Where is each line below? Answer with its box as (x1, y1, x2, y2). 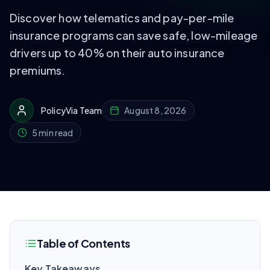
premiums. (10, 63, 66, 77)
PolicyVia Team (41, 105, 102, 116)
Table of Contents (37, 236, 130, 250)
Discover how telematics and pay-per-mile (10, 11, 234, 25)
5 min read (32, 127, 74, 138)
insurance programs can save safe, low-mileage (10, 28, 258, 42)
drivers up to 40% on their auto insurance (10, 46, 225, 60)
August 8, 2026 (124, 105, 187, 116)
